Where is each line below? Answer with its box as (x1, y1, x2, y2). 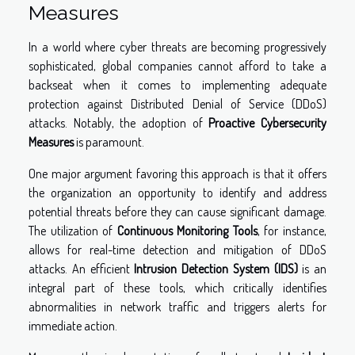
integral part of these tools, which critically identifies (29, 280, 326, 296)
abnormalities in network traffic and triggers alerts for (29, 299, 326, 315)
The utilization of (29, 223, 117, 239)
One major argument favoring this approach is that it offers (29, 166, 326, 182)
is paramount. (74, 134, 144, 151)
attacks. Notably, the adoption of (29, 115, 209, 132)
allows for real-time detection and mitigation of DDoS (29, 242, 326, 258)
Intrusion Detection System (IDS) (134, 261, 298, 277)
